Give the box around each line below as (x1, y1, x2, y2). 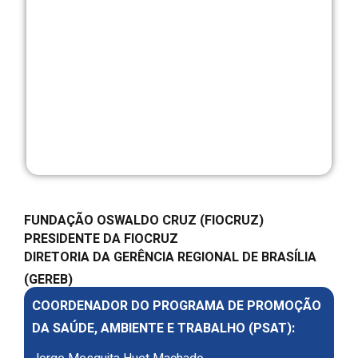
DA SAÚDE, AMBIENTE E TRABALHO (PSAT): (32, 319, 295, 339)
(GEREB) (24, 270, 73, 290)
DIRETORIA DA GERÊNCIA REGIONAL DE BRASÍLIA (24, 248, 316, 268)
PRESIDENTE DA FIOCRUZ (24, 229, 178, 249)
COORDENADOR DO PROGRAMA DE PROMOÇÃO (32, 296, 321, 316)
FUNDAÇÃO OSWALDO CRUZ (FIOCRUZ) (24, 211, 264, 231)
